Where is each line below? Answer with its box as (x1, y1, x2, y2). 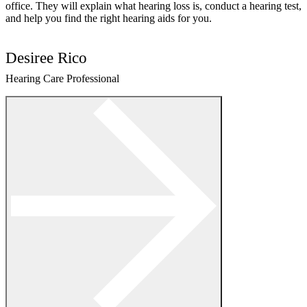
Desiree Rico (5, 48, 87, 66)
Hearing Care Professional (5, 72, 119, 84)
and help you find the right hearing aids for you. (5, 12, 212, 24)
